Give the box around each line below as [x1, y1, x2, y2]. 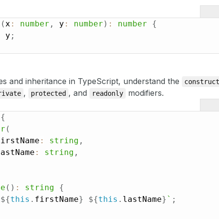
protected [31, 89, 66, 98]
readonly [92, 89, 123, 98]
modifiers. [126, 88, 164, 98]
